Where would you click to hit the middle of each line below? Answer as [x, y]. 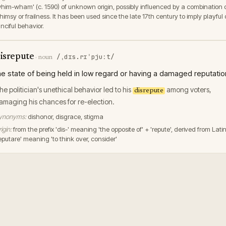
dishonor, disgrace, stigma [66, 117]
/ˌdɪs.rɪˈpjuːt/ [85, 57]
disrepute [149, 91]
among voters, [188, 90]
